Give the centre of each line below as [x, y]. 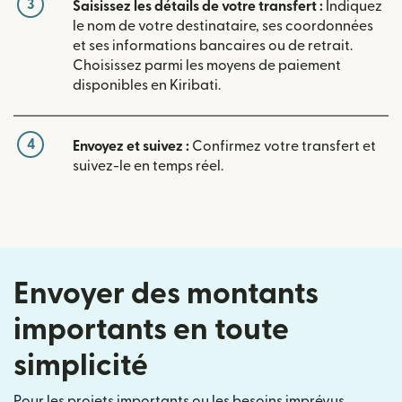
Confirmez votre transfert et [283, 146]
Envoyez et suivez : [131, 146]
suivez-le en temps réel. [148, 166]
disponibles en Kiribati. [147, 85]
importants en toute [151, 329]
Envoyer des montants [166, 293]
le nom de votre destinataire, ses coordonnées [223, 26]
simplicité [81, 365]
